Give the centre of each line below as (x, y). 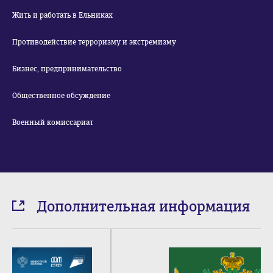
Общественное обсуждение (61, 96)
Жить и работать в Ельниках (62, 15)
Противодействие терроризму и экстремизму (94, 42)
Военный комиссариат (53, 122)
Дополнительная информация (143, 207)
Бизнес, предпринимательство (67, 69)
